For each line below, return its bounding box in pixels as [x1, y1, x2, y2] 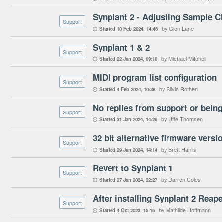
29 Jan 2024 [117, 146, 143, 153]
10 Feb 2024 [117, 25, 143, 32]
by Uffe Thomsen [161, 115, 203, 123]
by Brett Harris [161, 145, 196, 153]
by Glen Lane [162, 24, 194, 32]
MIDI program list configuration [93, 71, 217, 83]
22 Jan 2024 [117, 55, 143, 62]
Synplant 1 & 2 [93, 41, 150, 53]
